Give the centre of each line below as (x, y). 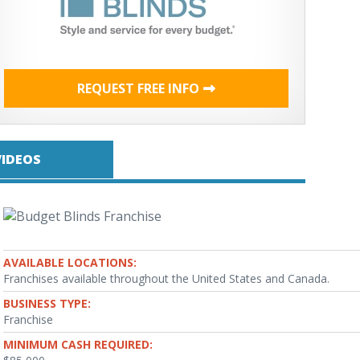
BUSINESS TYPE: (47, 303)
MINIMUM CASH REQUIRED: (78, 344)
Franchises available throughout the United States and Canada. (166, 278)
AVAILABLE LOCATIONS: (70, 262)
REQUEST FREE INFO (138, 88)
